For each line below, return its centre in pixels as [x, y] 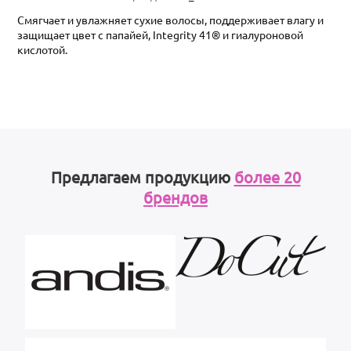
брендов [175, 197]
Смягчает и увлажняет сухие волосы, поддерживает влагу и [171, 19]
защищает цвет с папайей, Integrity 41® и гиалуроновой [161, 34]
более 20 [267, 176]
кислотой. [43, 49]
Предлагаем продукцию [142, 176]
